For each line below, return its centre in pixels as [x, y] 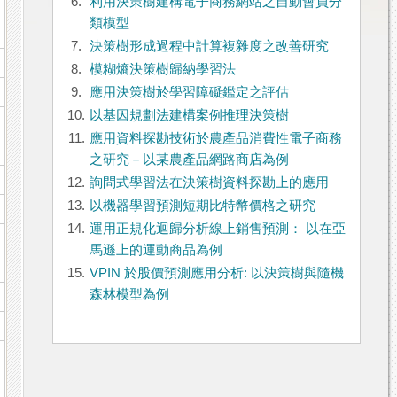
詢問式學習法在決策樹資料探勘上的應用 [209, 183]
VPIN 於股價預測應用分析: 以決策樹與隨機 [216, 273]
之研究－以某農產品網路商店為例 [189, 160]
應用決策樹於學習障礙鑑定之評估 [189, 93]
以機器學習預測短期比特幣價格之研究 [202, 206]
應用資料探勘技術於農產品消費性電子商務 [215, 139]
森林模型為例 [129, 295]
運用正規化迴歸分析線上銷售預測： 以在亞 [217, 229]
